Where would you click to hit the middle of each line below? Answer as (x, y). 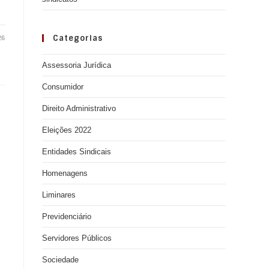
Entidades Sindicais (77, 152)
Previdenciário (67, 216)
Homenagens (65, 173)
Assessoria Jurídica (77, 65)
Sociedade (60, 260)
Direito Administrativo (79, 108)
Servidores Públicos (77, 238)
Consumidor (63, 87)
